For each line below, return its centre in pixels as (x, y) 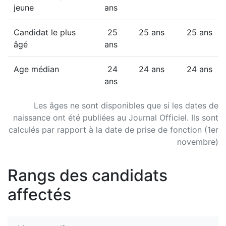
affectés (39, 194)
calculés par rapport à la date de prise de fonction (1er (114, 130)
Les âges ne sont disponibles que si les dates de (126, 105)
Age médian (36, 69)
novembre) (198, 142)
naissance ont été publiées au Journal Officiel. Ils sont (116, 118)
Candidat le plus (45, 32)
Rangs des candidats (88, 175)
